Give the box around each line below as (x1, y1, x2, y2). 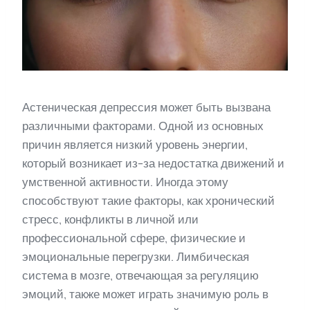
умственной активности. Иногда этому (22, 174, 228, 189)
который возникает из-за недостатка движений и (22, 156, 284, 170)
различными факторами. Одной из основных (22, 118, 264, 133)
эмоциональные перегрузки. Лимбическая (22, 249, 249, 264)
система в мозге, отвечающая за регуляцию (22, 268, 259, 282)
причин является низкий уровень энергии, (22, 137, 248, 152)
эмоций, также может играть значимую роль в (22, 286, 268, 301)
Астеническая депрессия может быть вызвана (22, 100, 271, 114)
